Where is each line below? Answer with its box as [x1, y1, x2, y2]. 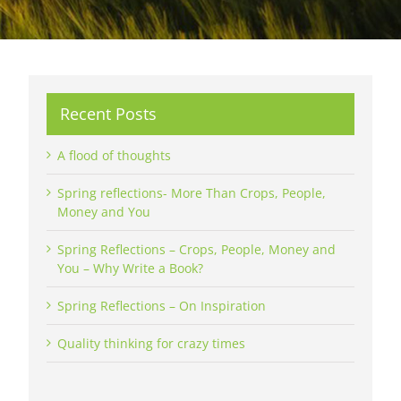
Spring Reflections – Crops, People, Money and [57, 241, 336, 259]
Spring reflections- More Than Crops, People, [57, 184, 326, 202]
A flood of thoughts [57, 147, 171, 165]
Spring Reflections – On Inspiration [57, 297, 266, 315]
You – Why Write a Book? [57, 260, 203, 277]
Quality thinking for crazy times [57, 335, 245, 353]
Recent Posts [60, 103, 157, 124]
